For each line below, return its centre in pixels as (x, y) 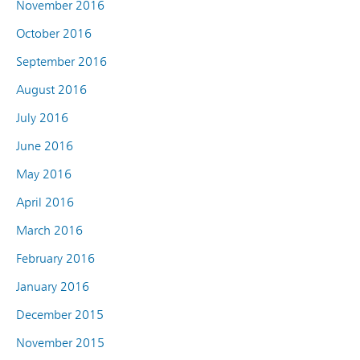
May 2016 (44, 174)
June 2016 (45, 145)
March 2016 (49, 230)
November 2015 (60, 342)
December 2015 (60, 314)
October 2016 (54, 33)
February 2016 (55, 258)
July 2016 (42, 117)
